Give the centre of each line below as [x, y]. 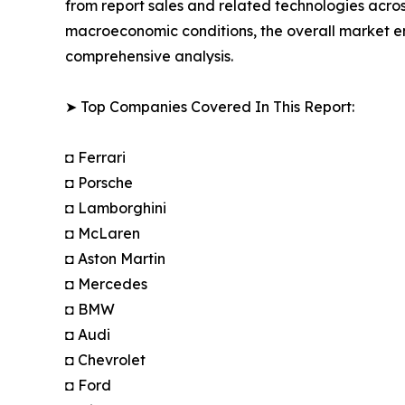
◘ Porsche [99, 183]
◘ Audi [88, 335]
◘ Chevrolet [105, 360]
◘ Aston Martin [115, 259]
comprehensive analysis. [149, 57]
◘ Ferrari [95, 158]
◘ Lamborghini [116, 208]
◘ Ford [88, 386]
